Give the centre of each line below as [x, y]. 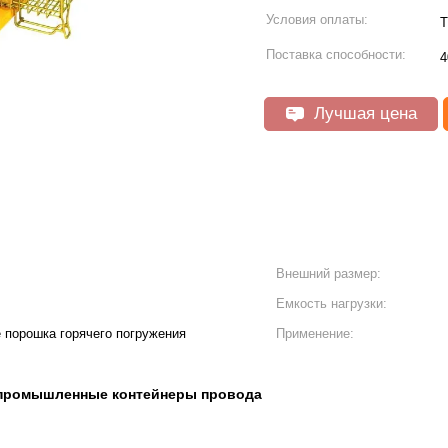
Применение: [315, 333]
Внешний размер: [328, 273]
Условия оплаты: [317, 19]
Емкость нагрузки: [331, 303]
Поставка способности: [336, 54]
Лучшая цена [362, 113]
